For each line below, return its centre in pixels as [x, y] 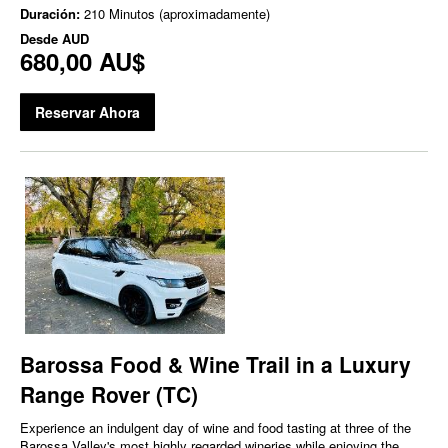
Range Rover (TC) [109, 393]
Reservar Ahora [87, 112]
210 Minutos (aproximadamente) [177, 14]
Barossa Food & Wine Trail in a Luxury [215, 363]
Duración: [52, 14]
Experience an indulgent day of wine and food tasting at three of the [215, 427]
